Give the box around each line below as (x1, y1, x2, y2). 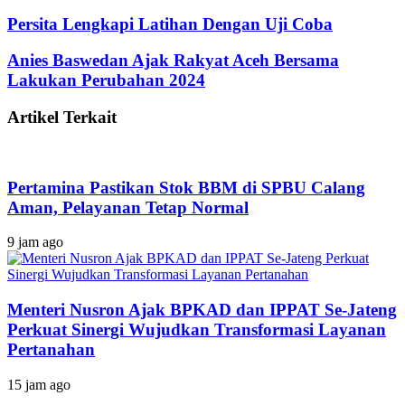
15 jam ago (7, 376, 71, 392)
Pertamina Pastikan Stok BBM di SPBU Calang (7, 177, 365, 197)
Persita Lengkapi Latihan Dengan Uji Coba (7, 14, 333, 33)
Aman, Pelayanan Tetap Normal (7, 197, 249, 217)
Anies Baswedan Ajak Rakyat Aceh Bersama (7, 51, 339, 71)
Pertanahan (7, 339, 95, 359)
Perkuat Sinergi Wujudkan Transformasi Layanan (7, 319, 386, 339)
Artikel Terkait (7, 108, 117, 127)
